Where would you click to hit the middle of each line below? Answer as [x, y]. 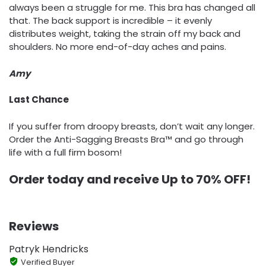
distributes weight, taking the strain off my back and [125, 34]
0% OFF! [227, 180]
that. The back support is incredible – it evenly [110, 21]
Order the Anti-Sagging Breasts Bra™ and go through [126, 139]
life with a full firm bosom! [65, 152]
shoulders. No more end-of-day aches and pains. [118, 47]
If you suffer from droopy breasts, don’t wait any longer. [132, 126]
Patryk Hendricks [49, 249]
